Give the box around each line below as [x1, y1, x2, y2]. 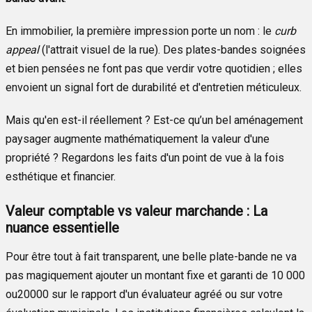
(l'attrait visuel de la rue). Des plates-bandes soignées [39, 42, 306, 56]
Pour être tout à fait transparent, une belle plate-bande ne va [6, 249, 297, 263]
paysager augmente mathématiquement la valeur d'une [6, 132, 270, 146]
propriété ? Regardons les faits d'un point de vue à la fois [6, 150, 284, 164]
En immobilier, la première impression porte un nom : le [6, 24, 274, 38]
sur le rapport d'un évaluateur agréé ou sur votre [49, 287, 283, 301]
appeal [6, 42, 39, 56]
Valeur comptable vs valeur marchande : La [6, 202, 267, 219]
